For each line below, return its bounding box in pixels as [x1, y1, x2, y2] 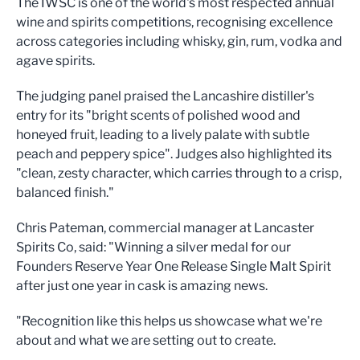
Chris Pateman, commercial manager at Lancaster [16, 220, 314, 236]
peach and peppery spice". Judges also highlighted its [16, 146, 332, 162]
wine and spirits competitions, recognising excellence [16, 14, 333, 31]
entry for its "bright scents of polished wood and [16, 108, 301, 124]
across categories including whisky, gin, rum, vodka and [16, 34, 342, 50]
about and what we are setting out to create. [16, 333, 276, 349]
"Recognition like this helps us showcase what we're [16, 313, 322, 329]
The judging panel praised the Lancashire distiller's [16, 88, 314, 104]
